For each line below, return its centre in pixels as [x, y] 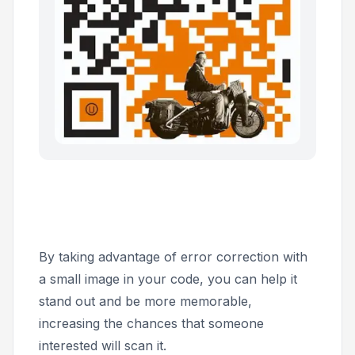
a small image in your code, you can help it [168, 279]
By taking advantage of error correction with [173, 257]
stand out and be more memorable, [145, 302]
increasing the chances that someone [151, 324]
